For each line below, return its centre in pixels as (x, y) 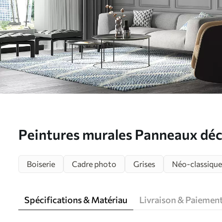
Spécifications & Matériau (76, 200)
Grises (144, 164)
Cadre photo (94, 164)
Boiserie (41, 164)
